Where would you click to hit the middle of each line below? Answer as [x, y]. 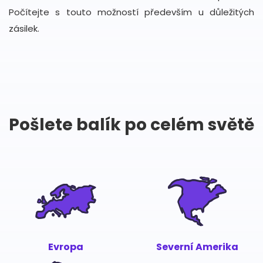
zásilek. [24, 28]
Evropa [66, 247]
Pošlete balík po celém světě [131, 125]
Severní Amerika [197, 247]
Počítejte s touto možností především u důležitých [131, 12]
